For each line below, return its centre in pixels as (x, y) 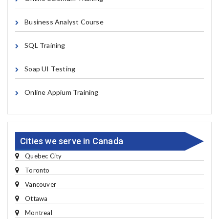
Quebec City (44, 156)
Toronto (37, 170)
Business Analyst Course (64, 22)
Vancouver (41, 184)
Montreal (39, 213)
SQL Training (45, 45)
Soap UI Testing (50, 69)
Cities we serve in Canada (72, 141)
